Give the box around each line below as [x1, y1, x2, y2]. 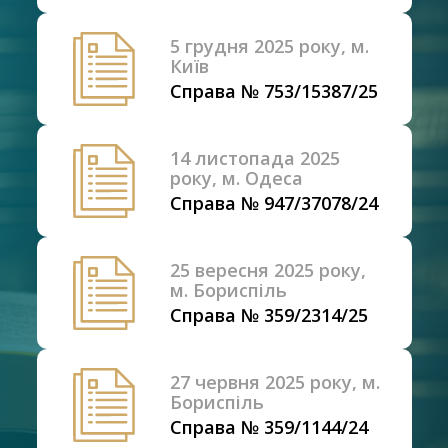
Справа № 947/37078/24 [169, 191, 378, 215]
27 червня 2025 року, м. [169, 370, 380, 394]
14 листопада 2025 [169, 146, 340, 170]
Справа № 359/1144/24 [169, 415, 368, 439]
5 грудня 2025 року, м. [169, 34, 369, 58]
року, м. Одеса [169, 166, 303, 190]
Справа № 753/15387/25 [169, 79, 378, 103]
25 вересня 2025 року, [169, 258, 366, 282]
